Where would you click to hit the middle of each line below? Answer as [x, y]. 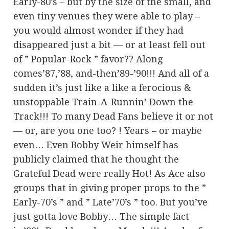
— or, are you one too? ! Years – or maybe [108, 130]
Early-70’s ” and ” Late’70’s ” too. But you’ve [111, 202]
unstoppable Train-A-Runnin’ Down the [104, 102]
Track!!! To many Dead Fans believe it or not [113, 116]
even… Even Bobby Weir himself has [96, 145]
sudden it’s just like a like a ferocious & [102, 87]
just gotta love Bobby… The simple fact [101, 216]
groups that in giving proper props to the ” [110, 188]
